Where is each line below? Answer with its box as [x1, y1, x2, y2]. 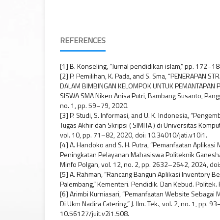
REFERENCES [60, 34, 106, 47]
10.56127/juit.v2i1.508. [60, 208, 129, 219]
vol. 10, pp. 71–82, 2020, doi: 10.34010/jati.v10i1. [60, 130, 207, 140]
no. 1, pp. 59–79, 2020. [60, 100, 129, 111]
